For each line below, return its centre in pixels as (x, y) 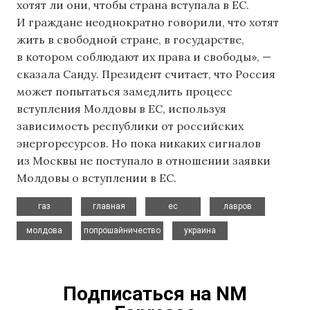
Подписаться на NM (155, 293)
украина (200, 230)
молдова (44, 230)
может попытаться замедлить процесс (125, 92)
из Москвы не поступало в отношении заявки (144, 161)
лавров (237, 206)
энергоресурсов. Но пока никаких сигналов (139, 144)
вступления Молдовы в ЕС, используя (121, 109)
